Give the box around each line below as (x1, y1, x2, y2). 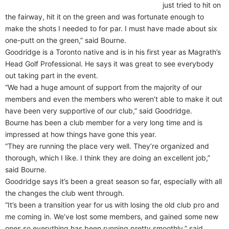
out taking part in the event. (5, 71, 98, 80)
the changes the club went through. (5, 189, 124, 198)
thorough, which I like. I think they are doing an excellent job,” (5, 153, 210, 163)
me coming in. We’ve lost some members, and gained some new (5, 212, 218, 221)
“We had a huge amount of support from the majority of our (5, 83, 202, 92)
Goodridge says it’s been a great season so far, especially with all (5, 177, 222, 186)
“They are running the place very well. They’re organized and (5, 142, 209, 151)
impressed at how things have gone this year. (5, 130, 156, 139)
